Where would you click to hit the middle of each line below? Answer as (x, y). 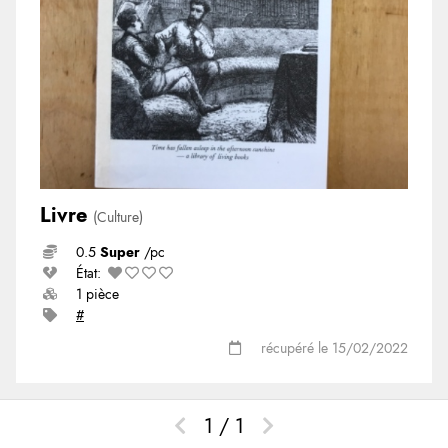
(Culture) (118, 217)
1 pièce (97, 294)
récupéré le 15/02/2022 (334, 348)
